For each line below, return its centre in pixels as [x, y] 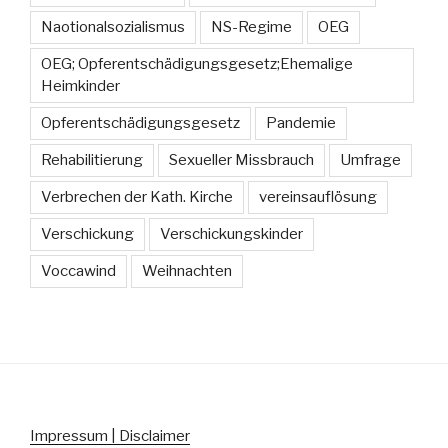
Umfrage [370, 159]
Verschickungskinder [231, 233]
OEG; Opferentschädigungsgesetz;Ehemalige [197, 63]
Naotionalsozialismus [113, 26]
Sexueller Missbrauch [241, 159]
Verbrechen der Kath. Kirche [137, 196]
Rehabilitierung [92, 159]
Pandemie [301, 122]
